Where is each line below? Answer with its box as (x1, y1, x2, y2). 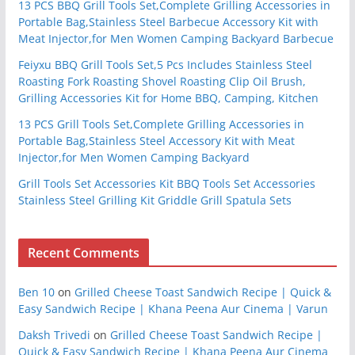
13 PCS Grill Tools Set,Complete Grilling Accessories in (17, 116, 304, 132)
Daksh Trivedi (17, 326, 90, 342)
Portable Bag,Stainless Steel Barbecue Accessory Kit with (17, 13, 319, 29)
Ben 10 (17, 284, 55, 300)
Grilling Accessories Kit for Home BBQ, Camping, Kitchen (17, 90, 319, 105)
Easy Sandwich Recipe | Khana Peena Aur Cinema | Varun (17, 300, 328, 316)
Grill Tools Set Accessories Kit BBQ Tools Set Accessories (17, 175, 315, 191)
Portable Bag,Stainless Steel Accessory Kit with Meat (17, 132, 295, 148)
